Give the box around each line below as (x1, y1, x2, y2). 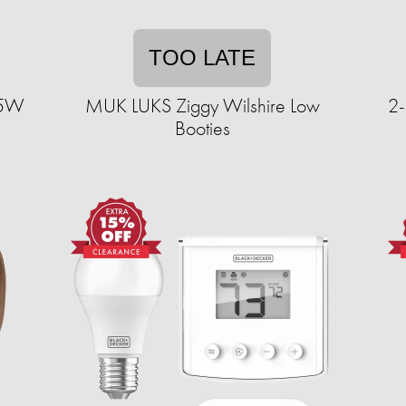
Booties (174, 114, 230, 141)
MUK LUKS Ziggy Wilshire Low (84, 92, 320, 119)
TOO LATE (149, 44, 256, 70)
